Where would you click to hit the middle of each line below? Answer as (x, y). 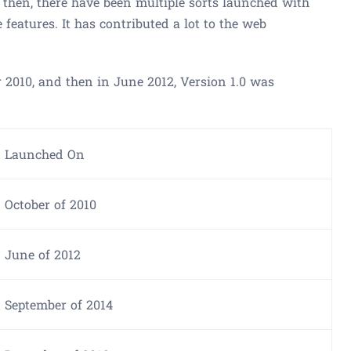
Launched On (45, 154)
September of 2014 (59, 304)
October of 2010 (51, 204)
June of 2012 (43, 254)
